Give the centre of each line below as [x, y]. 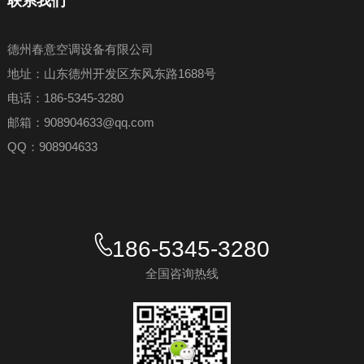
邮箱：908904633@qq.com [80, 123]
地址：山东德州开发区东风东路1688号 [111, 74]
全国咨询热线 [182, 274]
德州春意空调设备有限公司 [80, 50]
